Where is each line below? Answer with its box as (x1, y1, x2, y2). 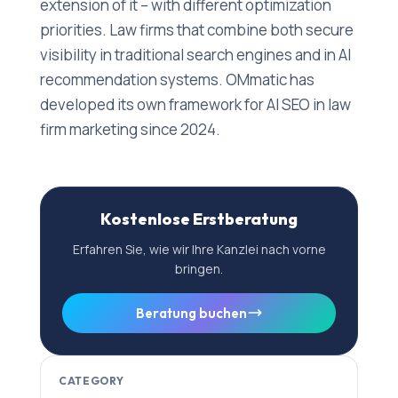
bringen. (175, 259, 223, 277)
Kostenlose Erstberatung (100, 208, 298, 229)
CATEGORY (58, 373, 124, 387)
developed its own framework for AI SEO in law (39, 93, 351, 115)
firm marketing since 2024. (39, 118, 220, 139)
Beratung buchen (135, 304, 247, 322)
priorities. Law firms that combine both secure (39, 19, 354, 40)
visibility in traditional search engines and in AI (39, 44, 351, 65)
